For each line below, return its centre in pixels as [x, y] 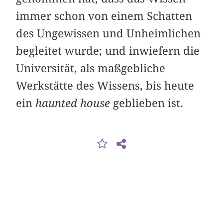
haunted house [73, 103]
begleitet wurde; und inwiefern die [108, 51]
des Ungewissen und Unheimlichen [109, 34]
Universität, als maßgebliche [91, 68]
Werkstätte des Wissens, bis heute [105, 86]
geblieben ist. [147, 103]
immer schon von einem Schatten [104, 16]
